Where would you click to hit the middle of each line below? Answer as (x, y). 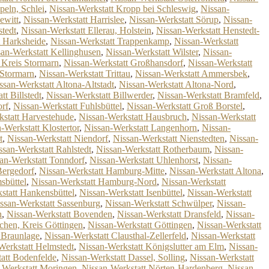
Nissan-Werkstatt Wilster (152, 52)
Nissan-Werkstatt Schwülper (159, 203)
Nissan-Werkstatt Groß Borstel (185, 106)
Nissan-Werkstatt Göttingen (140, 225)
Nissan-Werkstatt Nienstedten (169, 138)
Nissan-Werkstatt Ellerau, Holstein (86, 30)
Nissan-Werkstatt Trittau (85, 74)
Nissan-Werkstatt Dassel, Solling (123, 257)
